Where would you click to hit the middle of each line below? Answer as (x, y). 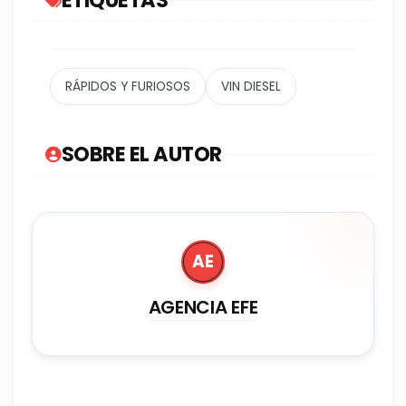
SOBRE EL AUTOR (141, 155)
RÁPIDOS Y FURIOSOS (128, 87)
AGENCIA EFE (203, 308)
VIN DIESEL (251, 87)
